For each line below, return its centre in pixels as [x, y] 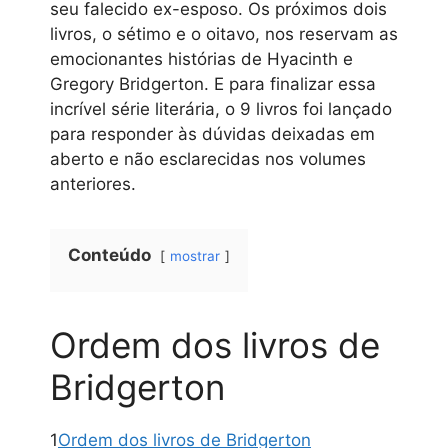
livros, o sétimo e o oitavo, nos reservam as [224, 34]
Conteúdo [109, 255]
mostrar [195, 256]
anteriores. [93, 184]
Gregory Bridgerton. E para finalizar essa [213, 84]
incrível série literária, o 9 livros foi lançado [221, 109]
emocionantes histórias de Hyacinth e [201, 59]
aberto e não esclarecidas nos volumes [208, 159]
